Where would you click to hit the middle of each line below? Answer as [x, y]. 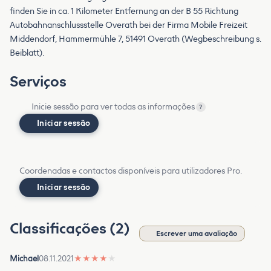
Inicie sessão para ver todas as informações [113, 106]
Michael [24, 258]
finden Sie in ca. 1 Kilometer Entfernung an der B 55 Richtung [124, 11]
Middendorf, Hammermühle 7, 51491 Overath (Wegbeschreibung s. [135, 39]
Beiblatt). [27, 53]
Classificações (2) [71, 228]
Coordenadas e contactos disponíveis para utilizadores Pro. [131, 171]
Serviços [38, 81]
